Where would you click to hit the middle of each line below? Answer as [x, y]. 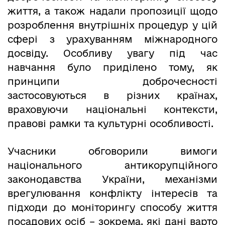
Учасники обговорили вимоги [113, 151]
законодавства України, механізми [113, 180]
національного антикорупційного [113, 165]
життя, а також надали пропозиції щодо [113, 11]
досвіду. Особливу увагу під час [113, 53]
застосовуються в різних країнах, [113, 95]
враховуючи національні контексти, [113, 109]
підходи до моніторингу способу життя [113, 208]
